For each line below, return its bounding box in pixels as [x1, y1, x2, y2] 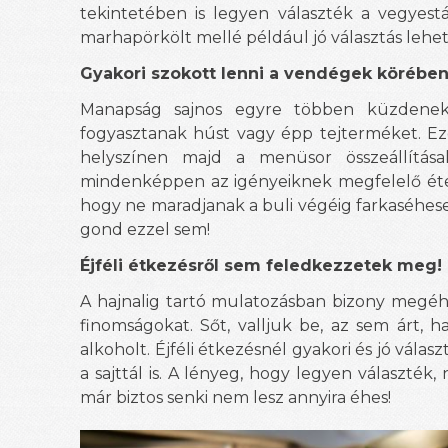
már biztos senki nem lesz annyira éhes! [80, 387, 391, 407]
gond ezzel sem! [80, 219, 210, 239]
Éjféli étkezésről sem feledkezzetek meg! [80, 255, 442, 275]
